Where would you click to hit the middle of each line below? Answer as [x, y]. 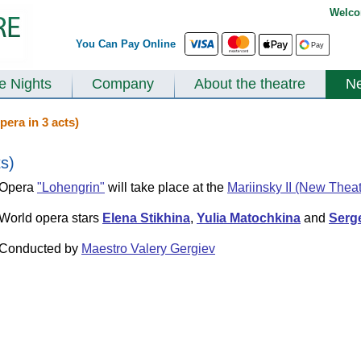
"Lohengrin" [71, 187]
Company [123, 84]
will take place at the [166, 187]
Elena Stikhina [146, 218]
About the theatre [250, 84]
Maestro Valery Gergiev [148, 249]
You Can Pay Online [129, 44]
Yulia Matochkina [249, 218]
